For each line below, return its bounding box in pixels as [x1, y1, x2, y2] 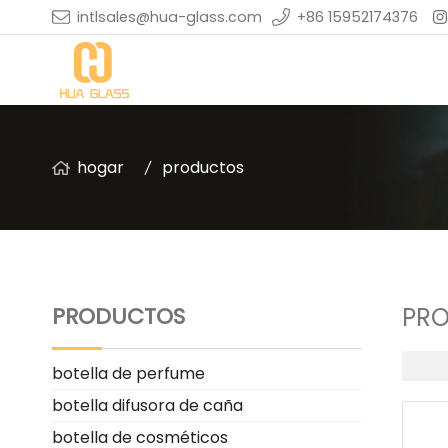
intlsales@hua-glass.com [77, 6, 262, 27]
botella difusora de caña [52, 394, 243, 417]
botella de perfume [52, 362, 205, 385]
